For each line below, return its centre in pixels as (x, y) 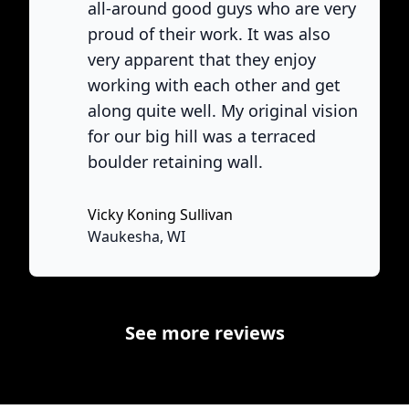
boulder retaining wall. (175, 162)
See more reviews (204, 333)
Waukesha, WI (136, 236)
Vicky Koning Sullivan (160, 215)
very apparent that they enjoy (202, 59)
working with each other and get (214, 85)
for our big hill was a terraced (202, 136)
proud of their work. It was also (209, 34)
